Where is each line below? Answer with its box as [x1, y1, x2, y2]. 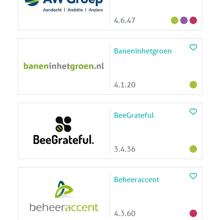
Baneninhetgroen [114, 45, 172, 55]
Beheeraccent [114, 174, 159, 184]
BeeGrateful [114, 110, 154, 120]
